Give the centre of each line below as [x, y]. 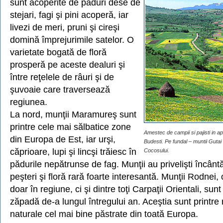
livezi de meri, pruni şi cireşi [65, 27]
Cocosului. [157, 150]
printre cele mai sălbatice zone [70, 127]
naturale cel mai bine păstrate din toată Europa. [104, 214]
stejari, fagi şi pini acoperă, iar [69, 15]
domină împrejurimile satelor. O [72, 40]
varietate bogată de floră [58, 52]
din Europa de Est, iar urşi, [63, 139]
